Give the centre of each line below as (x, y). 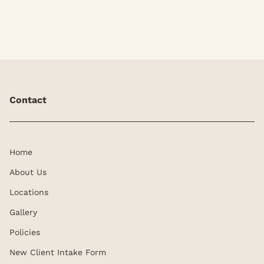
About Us (28, 172)
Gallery (23, 212)
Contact (28, 100)
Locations (29, 192)
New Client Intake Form (58, 253)
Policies (25, 232)
